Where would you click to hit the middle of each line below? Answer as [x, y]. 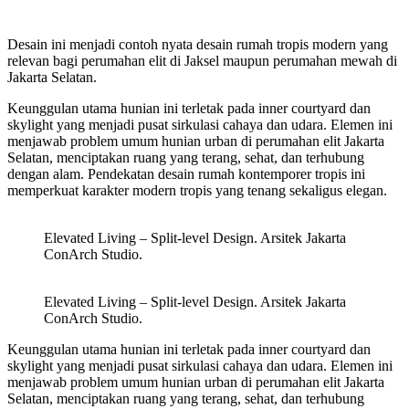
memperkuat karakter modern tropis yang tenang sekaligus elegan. [197, 190]
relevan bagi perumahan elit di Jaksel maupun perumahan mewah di [202, 60]
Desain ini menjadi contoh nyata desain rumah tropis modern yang [198, 44]
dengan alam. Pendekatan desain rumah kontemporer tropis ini [186, 173]
